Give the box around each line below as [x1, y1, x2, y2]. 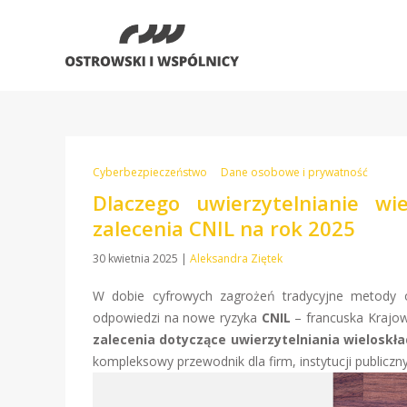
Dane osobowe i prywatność [221, 164, 368, 180]
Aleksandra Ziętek [190, 251, 283, 266]
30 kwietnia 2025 [93, 251, 181, 266]
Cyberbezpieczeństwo [93, 164, 207, 180]
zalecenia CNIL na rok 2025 [93, 214, 355, 242]
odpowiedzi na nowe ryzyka [93, 309, 262, 326]
